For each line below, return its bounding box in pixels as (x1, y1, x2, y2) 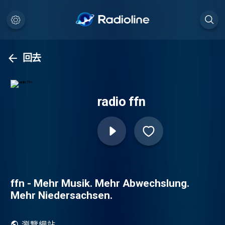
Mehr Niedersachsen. (10, 189, 113, 201)
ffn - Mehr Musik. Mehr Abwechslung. (10, 177, 189, 189)
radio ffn (97, 94, 146, 109)
